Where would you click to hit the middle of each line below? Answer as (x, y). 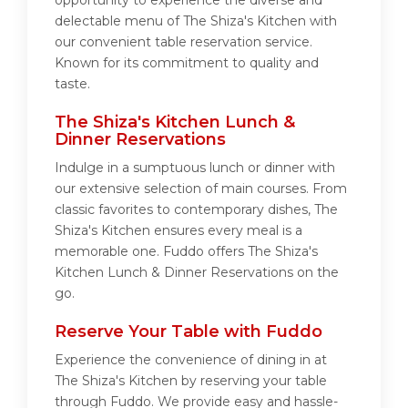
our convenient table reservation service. (184, 42)
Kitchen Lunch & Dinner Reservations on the (197, 273)
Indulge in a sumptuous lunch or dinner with (195, 168)
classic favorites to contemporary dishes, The (196, 210)
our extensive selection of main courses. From (201, 189)
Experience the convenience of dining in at (191, 360)
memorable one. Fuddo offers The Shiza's (186, 252)
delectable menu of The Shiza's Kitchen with (196, 21)
